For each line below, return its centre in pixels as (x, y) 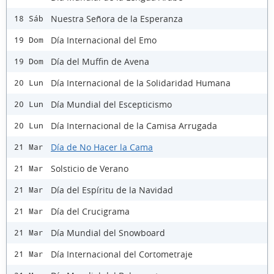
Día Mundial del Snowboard (108, 232)
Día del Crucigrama (90, 211)
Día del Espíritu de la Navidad (112, 190)
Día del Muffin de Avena (100, 61)
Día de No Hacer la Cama (102, 147)
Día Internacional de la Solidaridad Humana (141, 83)
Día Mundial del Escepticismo (111, 104)
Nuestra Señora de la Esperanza (117, 18)
